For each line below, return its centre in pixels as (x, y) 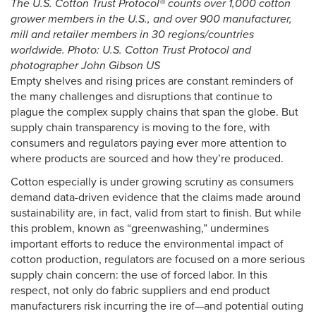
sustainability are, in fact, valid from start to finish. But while (156, 213)
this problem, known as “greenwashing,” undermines (140, 229)
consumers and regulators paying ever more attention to (148, 143)
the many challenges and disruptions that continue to (141, 97)
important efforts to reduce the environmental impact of (147, 244)
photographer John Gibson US (85, 66)
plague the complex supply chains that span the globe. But (154, 112)
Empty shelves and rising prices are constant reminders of (152, 81)
